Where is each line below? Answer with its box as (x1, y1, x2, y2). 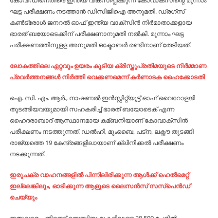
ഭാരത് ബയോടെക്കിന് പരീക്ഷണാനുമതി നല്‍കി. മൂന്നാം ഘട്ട (10, 29, 184, 38)
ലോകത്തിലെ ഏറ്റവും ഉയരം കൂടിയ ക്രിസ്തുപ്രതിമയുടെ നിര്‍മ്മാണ (10, 61, 206, 70)
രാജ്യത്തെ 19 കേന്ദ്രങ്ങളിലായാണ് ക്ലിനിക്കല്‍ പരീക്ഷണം (10, 138, 183, 147)
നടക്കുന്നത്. (10, 149, 45, 158)
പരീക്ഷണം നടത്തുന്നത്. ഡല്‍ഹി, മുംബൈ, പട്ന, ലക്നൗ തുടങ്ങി (10, 127, 194, 136)
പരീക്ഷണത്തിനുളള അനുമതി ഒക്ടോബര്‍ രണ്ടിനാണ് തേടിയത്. (10, 40, 191, 49)
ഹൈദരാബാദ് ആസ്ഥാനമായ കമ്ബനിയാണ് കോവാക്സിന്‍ (10, 116, 188, 125)
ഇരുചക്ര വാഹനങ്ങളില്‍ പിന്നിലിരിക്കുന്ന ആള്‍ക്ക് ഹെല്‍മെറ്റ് (10, 170, 189, 179)
